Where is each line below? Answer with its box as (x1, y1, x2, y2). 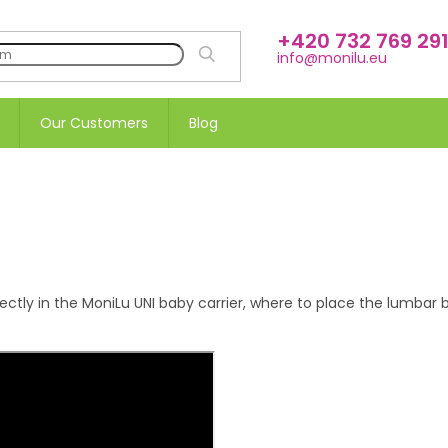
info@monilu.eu (277, 48, 388, 68)
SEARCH (203, 43, 256, 64)
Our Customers (40, 113, 148, 133)
